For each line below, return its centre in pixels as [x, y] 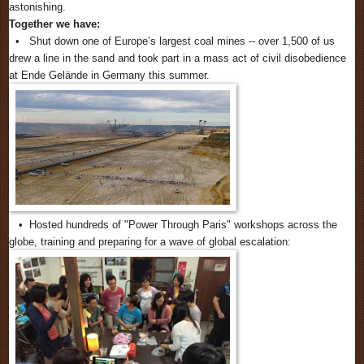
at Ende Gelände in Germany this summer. [109, 76]
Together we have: [54, 24]
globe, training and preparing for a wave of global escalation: [155, 242]
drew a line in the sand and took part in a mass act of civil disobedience [178, 58]
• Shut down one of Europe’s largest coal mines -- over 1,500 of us [172, 41]
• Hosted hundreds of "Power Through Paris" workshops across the [173, 225]
